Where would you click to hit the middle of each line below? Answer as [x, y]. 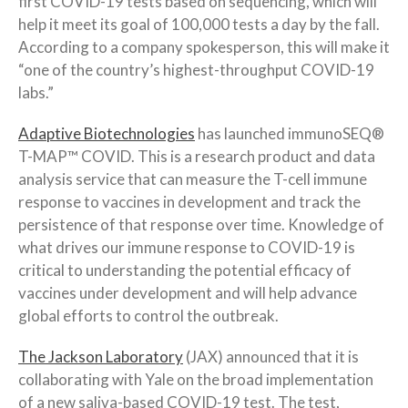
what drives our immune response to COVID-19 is [187, 247]
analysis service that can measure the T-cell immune [193, 178]
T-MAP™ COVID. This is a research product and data [197, 156]
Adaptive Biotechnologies [107, 133]
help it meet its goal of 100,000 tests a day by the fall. [199, 24]
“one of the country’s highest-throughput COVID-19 [196, 69]
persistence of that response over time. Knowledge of [201, 224]
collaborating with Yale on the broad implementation [196, 379]
